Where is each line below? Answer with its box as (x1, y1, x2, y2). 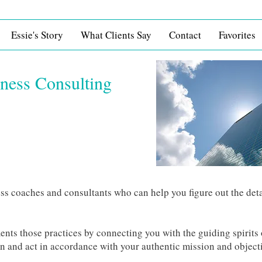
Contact (169, 28, 201, 42)
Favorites (219, 28, 256, 42)
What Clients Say (81, 28, 151, 42)
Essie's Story (11, 28, 63, 42)
